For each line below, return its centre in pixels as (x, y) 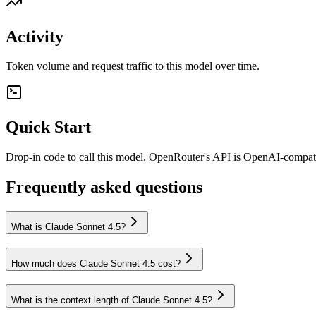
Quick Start (48, 127)
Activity (35, 36)
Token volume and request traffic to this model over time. (133, 66)
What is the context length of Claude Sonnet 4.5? (112, 300)
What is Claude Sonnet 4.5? (68, 227)
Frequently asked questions (104, 187)
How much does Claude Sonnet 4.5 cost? (96, 263)
